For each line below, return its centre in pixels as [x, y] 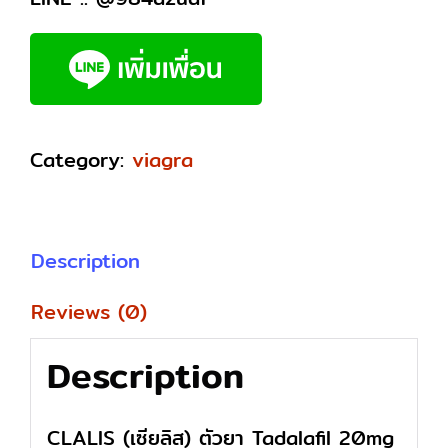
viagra [162, 159]
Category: [81, 159]
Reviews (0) [89, 311]
